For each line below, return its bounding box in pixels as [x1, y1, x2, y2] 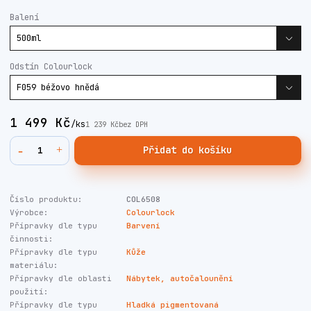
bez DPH [119, 119, 148, 130]
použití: [10, 286, 49, 297]
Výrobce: [10, 207, 49, 218]
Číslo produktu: [10, 194, 83, 205]
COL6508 [126, 194, 160, 205]
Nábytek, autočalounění [126, 273, 233, 284]
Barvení [126, 220, 160, 231]
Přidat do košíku [143, 144, 233, 157]
